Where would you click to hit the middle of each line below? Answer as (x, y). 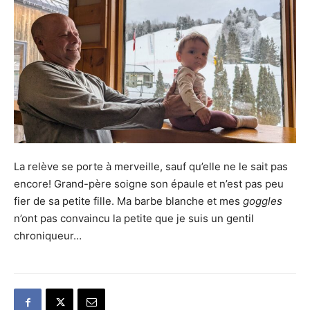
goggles (263, 201)
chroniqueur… (48, 236)
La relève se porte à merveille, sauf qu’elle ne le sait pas (151, 167)
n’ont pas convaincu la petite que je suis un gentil (134, 219)
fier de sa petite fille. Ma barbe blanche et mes (128, 201)
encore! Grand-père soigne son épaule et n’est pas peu (149, 184)
